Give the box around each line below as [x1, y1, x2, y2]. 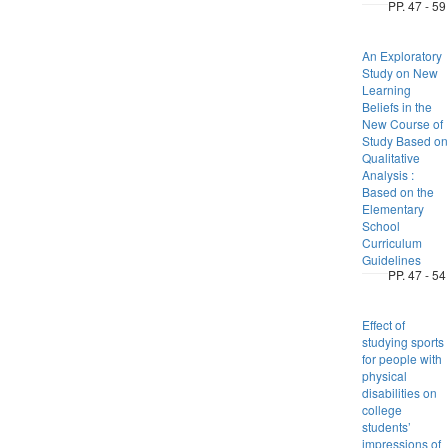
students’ [361, 418, 411, 435]
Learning [361, 81, 411, 98]
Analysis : [361, 166, 414, 183]
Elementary [361, 200, 424, 217]
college [361, 401, 402, 418]
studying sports [361, 333, 444, 350]
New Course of [361, 115, 443, 132]
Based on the [361, 183, 434, 200]
